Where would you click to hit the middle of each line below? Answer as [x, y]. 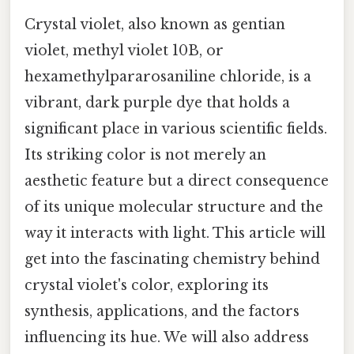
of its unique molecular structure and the [174, 207]
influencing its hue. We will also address [167, 337]
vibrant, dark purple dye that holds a [157, 102]
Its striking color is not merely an [145, 154]
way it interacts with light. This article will [175, 233]
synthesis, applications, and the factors [162, 311]
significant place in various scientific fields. [176, 128]
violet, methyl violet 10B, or [124, 50]
